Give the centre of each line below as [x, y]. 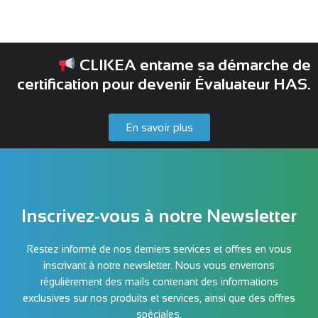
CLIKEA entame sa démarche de [193, 65]
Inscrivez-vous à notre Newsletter [159, 216]
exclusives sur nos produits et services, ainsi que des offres [159, 298]
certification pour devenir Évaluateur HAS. [164, 84]
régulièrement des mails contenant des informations [159, 282]
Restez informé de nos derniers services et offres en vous [159, 250]
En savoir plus [159, 128]
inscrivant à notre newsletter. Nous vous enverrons [159, 266]
